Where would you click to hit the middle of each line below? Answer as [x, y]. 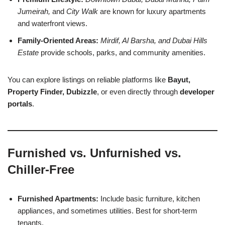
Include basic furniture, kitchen [149, 198]
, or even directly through [138, 91]
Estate [28, 52]
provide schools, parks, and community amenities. [122, 52]
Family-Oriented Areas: [58, 40]
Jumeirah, [34, 11]
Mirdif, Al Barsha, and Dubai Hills [154, 40]
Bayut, [179, 79]
